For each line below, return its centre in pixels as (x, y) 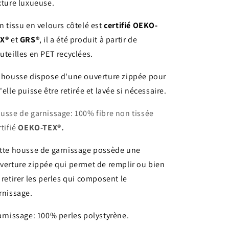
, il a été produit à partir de (88, 40)
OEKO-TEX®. (41, 128)
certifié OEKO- (131, 25)
